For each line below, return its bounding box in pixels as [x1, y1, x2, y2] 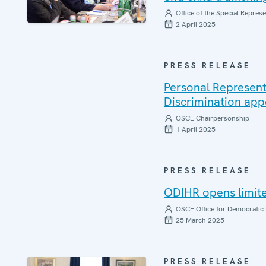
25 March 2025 [176, 216, 224, 225]
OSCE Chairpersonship [176, 113, 249, 123]
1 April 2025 [176, 125, 216, 134]
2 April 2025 [176, 20, 216, 29]
